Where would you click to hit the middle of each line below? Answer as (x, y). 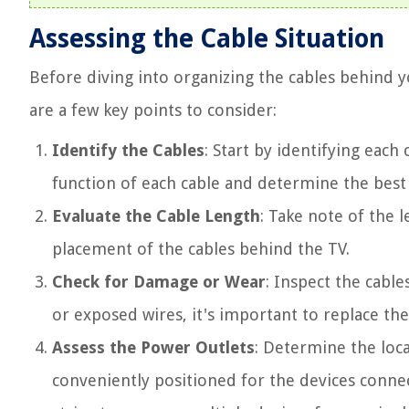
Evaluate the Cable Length (156, 216)
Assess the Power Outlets (153, 347)
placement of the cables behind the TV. (201, 249)
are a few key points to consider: (153, 110)
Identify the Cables (128, 150)
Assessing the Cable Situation (207, 39)
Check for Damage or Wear (159, 282)
